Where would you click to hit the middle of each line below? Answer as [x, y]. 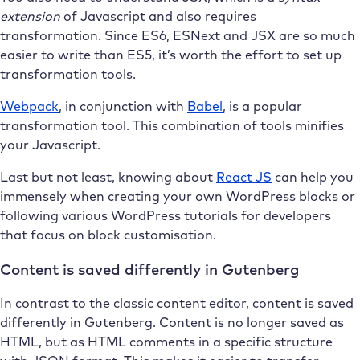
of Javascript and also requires [158, 16]
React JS [244, 177]
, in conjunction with [123, 106]
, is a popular [262, 106]
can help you [313, 177]
